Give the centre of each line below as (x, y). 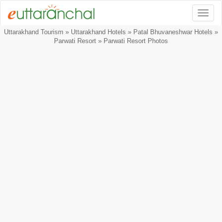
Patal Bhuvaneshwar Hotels (173, 32)
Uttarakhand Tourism (34, 32)
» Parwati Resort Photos (132, 41)
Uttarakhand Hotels (98, 32)
